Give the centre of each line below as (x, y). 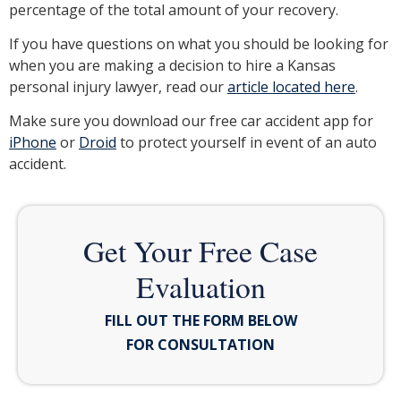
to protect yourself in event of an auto (247, 143)
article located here (291, 87)
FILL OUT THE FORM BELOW (200, 320)
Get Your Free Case (200, 250)
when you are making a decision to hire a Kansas (172, 66)
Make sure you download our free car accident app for (191, 121)
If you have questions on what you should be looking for (199, 44)
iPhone (33, 143)
